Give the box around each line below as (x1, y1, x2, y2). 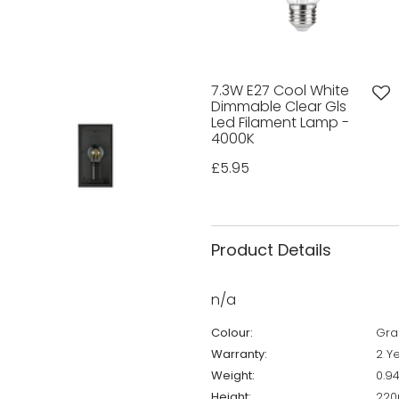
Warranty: (210, 346, 267, 363)
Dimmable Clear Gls (210, 96, 346, 118)
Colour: (210, 324, 253, 342)
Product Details (210, 239, 331, 262)
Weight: (210, 367, 255, 385)
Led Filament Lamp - (210, 112, 349, 134)
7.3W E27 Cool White (210, 80, 349, 102)
